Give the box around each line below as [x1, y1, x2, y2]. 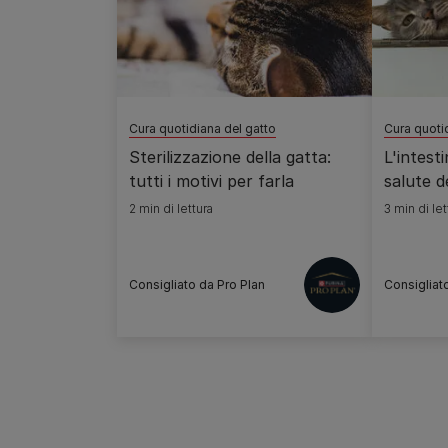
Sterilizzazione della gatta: [129, 147, 331, 167]
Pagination [116, 422, 188, 441]
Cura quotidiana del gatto [129, 121, 276, 136]
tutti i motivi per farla [129, 171, 294, 191]
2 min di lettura [129, 201, 213, 216]
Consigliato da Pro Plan [129, 277, 265, 292]
